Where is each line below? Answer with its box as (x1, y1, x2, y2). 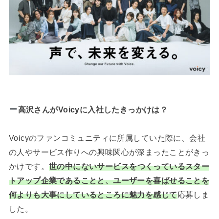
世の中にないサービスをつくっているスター (48, 161, 210, 171)
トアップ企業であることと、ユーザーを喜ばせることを (8, 175, 210, 185)
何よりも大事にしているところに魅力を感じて (8, 190, 177, 199)
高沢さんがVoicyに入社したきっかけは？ (18, 105, 168, 114)
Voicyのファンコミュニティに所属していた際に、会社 (8, 133, 206, 142)
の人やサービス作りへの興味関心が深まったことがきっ (8, 147, 210, 156)
